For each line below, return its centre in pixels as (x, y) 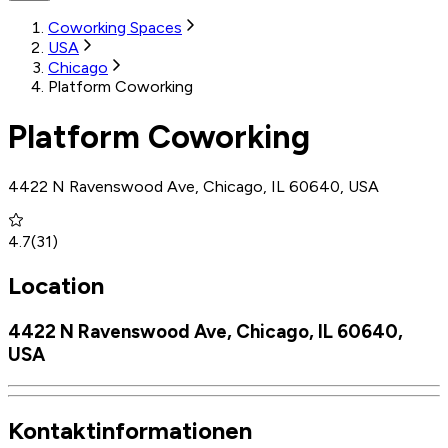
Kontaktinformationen (130, 431)
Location (56, 285)
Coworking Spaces (115, 28)
